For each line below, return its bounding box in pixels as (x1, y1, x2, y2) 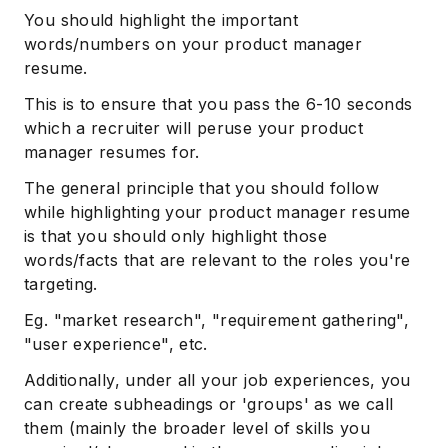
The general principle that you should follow (24, 178, 379, 199)
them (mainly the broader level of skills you (24, 418, 370, 439)
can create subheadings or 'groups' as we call (24, 394, 394, 415)
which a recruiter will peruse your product (24, 118, 364, 139)
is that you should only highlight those (24, 226, 327, 247)
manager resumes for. (24, 142, 200, 163)
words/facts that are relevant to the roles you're (24, 250, 411, 271)
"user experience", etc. (24, 334, 208, 355)
